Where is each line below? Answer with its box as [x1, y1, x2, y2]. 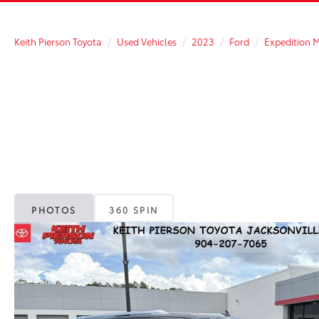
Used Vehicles [117, 35, 177, 48]
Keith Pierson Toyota [14, 35, 102, 48]
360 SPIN [109, 204, 159, 216]
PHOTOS [31, 204, 77, 216]
